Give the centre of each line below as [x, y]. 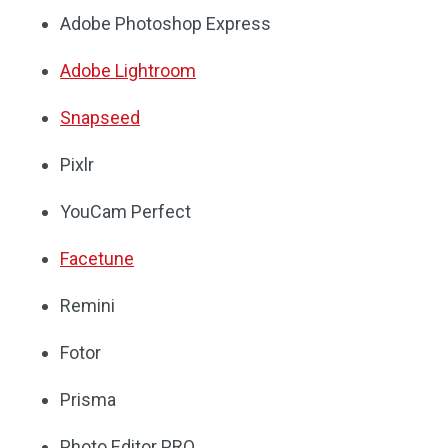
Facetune [97, 258]
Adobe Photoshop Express [165, 23]
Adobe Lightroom [128, 70]
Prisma [88, 399]
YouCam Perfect [125, 211]
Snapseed [100, 117]
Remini [87, 305]
